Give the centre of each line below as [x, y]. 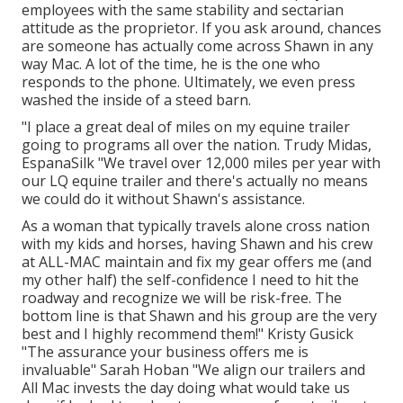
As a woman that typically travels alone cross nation [196, 225]
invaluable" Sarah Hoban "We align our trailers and [193, 369]
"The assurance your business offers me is [165, 351]
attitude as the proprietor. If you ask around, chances [201, 27]
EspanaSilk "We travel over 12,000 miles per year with [201, 162]
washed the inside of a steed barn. [136, 99]
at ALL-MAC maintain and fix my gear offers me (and [197, 261]
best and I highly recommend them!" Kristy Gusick [188, 333]
